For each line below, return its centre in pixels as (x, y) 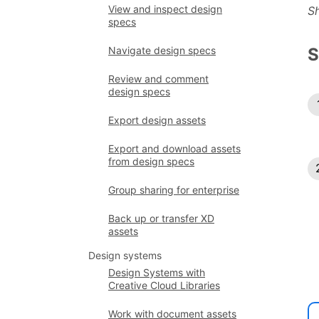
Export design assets (157, 120)
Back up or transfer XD (161, 218)
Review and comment (158, 79)
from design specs (151, 161)
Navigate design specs (162, 50)
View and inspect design (165, 9)
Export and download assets (174, 148)
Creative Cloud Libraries (164, 285)
